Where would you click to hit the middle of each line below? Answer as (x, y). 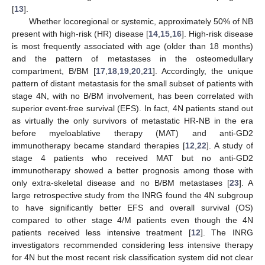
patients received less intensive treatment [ (101, 232)
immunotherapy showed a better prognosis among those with (132, 170)
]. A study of (230, 146)
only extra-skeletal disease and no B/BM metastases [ (121, 183)
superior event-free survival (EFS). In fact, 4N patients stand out (132, 108)
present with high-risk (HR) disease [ (80, 34)
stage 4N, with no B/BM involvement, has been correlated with (132, 96)
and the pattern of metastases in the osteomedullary (132, 59)
